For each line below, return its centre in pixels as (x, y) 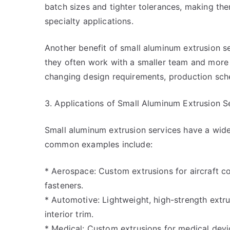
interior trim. (69, 214)
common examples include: (99, 144)
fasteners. (64, 185)
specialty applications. (89, 21)
